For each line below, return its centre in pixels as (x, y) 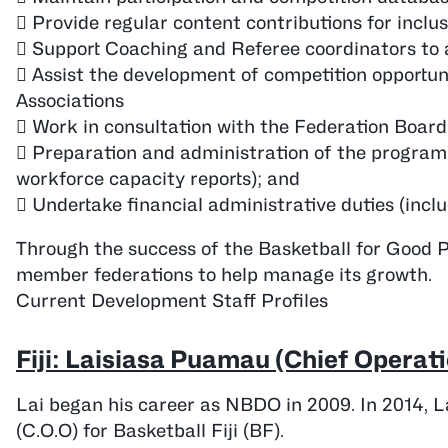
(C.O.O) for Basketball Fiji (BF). (150, 430)
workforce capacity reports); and (158, 178)
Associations (70, 100)
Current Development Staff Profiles (172, 300)
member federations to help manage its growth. (224, 274)
